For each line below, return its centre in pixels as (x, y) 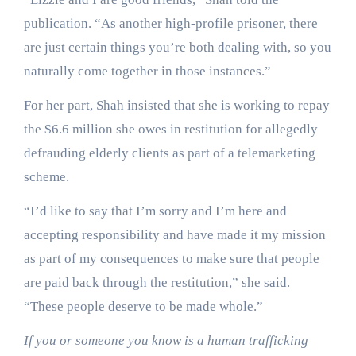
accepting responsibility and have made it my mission (174, 234)
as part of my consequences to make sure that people (171, 258)
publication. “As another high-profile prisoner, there (170, 23)
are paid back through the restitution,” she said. (157, 282)
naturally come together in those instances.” (147, 71)
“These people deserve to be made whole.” (143, 306)
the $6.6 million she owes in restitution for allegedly (170, 129)
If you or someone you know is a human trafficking (166, 340)
